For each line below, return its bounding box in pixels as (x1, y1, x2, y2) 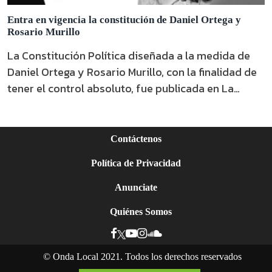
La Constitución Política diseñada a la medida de (7, 47, 250, 64)
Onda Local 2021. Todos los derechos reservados (52, 251, 242, 262)
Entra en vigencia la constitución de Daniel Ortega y (7, 14, 241, 25)
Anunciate (115, 182, 157, 192)
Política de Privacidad (91, 158, 181, 168)
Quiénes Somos (110, 206, 172, 217)
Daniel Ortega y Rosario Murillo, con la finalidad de (7, 64, 257, 80)
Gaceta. (7, 97, 45, 113)
